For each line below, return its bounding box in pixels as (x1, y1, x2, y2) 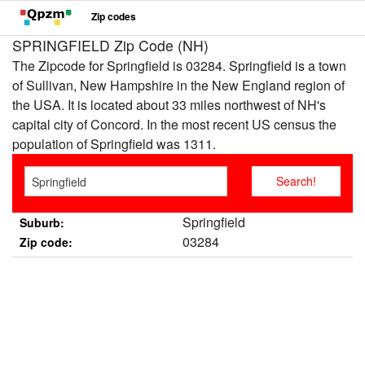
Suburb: (19, 214, 64, 231)
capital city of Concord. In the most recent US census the (12, 115, 336, 134)
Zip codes (91, 9, 136, 24)
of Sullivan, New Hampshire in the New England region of (12, 76, 345, 95)
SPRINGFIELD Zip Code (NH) (12, 35, 209, 55)
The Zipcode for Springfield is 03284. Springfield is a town (12, 56, 346, 75)
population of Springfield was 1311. (12, 134, 216, 153)
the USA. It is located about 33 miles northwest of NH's (12, 95, 326, 114)
